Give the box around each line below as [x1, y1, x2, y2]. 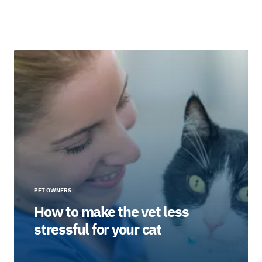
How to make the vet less [34, 202, 189, 222]
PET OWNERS [34, 187, 72, 195]
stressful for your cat [34, 220, 162, 239]
